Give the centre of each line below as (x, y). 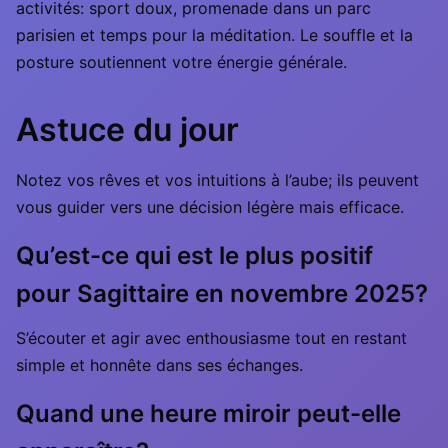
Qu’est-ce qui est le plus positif (194, 255)
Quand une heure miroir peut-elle (208, 413)
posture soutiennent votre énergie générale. (181, 62)
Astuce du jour (127, 129)
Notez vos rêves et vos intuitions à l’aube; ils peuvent (217, 180)
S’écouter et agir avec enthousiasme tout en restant (211, 338)
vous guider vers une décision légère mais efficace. (210, 207)
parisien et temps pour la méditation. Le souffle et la (214, 35)
